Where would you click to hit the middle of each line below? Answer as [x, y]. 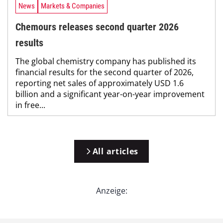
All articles [115, 152]
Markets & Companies [73, 6]
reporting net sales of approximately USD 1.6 [100, 83]
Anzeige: [111, 191]
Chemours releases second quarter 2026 [97, 27]
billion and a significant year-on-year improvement [110, 94]
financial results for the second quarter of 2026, [105, 72]
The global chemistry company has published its [106, 61]
